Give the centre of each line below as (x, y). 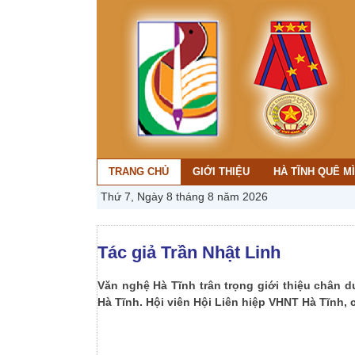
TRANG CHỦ (139, 172)
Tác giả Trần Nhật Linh (189, 252)
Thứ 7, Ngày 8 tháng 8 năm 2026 (184, 197)
